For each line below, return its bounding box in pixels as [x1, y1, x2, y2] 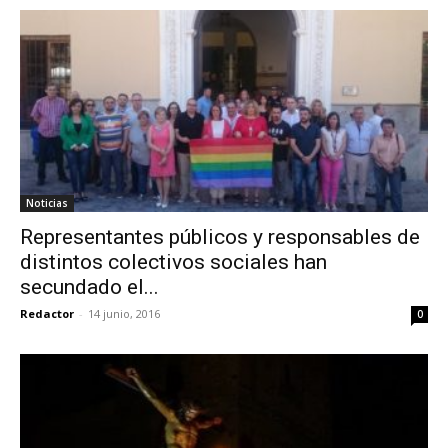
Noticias [26, 195, 68, 210]
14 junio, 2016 [88, 305, 160, 321]
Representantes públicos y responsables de [20, 224, 420, 249]
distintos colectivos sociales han [20, 249, 327, 274]
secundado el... [20, 274, 159, 299]
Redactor [20, 305, 74, 321]
